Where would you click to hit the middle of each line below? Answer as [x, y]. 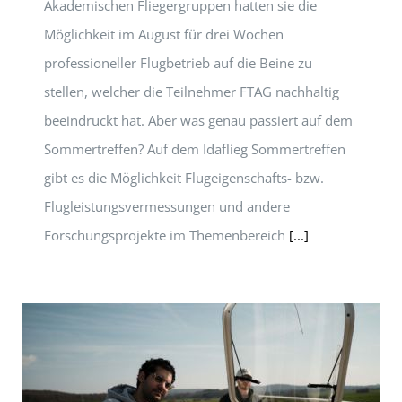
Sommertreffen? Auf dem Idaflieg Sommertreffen [195, 149]
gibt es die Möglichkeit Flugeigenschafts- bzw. [184, 178]
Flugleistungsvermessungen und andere [167, 206]
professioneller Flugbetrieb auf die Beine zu [178, 63]
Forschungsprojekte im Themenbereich [166, 235]
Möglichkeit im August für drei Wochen [164, 34]
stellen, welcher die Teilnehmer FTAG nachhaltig [192, 92]
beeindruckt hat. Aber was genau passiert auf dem [198, 120]
